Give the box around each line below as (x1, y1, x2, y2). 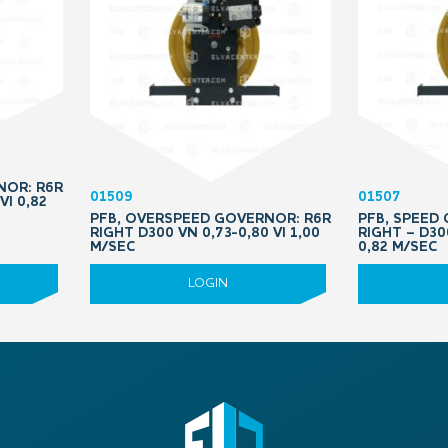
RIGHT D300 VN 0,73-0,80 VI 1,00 (90, 226, 320, 240)
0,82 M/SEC (358, 240, 437, 254)
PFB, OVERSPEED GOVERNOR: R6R (90, 212, 331, 226)
